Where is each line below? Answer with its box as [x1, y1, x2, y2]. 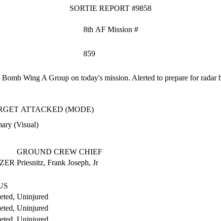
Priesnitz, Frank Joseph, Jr [17, 158, 98, 167]
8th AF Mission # [83, 25, 138, 34]
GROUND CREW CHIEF [17, 147, 102, 156]
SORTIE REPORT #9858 [70, 4, 151, 12]
